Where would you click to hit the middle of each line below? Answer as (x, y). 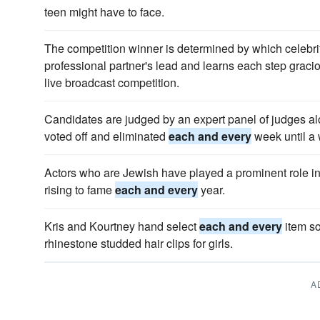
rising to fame (80, 190)
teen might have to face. (104, 12)
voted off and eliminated (106, 136)
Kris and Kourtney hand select (122, 226)
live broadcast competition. (112, 82)
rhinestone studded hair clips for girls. (139, 243)
